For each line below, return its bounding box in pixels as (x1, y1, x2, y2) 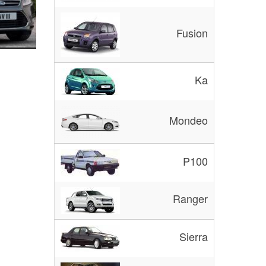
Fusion (176, 25, 208, 41)
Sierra (179, 229, 208, 245)
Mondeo (169, 112, 208, 128)
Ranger (173, 191, 208, 207)
